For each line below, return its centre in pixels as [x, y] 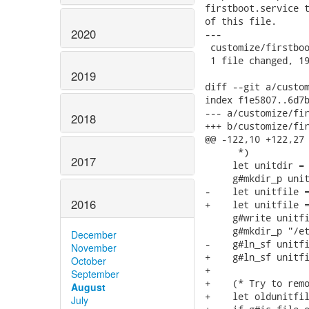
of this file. [241, 21]
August [88, 287]
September [95, 273]
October [89, 260]
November [94, 247]
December [94, 234]
